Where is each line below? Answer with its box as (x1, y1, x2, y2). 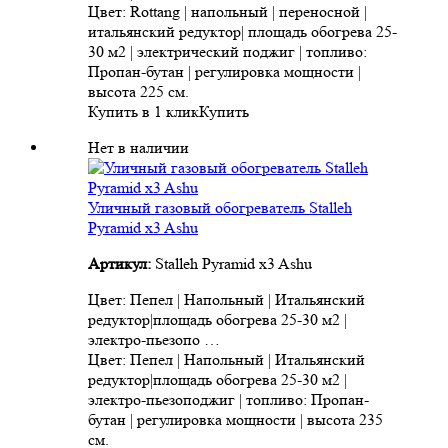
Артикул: (88, 254, 155, 274)
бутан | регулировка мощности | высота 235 (88, 410, 383, 430)
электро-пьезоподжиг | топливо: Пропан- (88, 390, 369, 410)
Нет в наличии (88, 138, 189, 158)
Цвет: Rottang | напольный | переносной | (88, 2, 367, 22)
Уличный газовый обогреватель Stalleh (88, 198, 352, 218)
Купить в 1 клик (88, 102, 199, 122)
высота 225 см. (88, 82, 189, 102)
